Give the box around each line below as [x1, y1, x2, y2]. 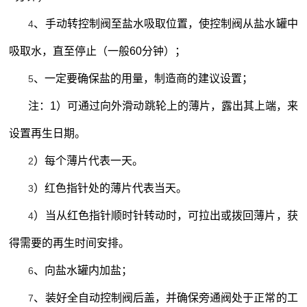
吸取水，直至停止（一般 [9, 45, 130, 57]
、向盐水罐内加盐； [34, 264, 133, 276]
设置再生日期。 [9, 127, 86, 139]
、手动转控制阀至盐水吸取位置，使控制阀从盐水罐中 [34, 17, 298, 29]
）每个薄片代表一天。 [34, 154, 144, 167]
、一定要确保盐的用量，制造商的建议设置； [34, 72, 254, 84]
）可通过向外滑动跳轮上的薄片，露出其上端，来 [56, 99, 298, 112]
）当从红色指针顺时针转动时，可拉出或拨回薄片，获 [34, 209, 298, 221]
